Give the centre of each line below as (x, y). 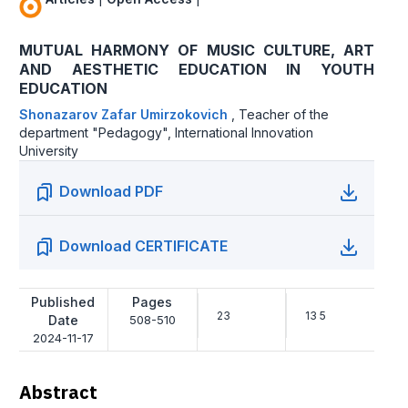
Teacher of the (284, 115)
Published (63, 302)
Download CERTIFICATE (143, 246)
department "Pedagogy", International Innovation (166, 133)
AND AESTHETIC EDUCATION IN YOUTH (197, 70)
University (49, 151)
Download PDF (111, 192)
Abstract (58, 393)
